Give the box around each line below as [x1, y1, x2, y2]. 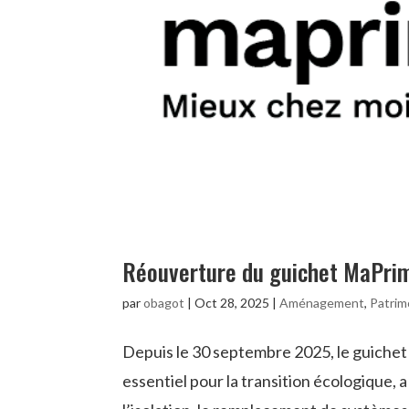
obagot [143, 294, 185, 310]
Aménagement [279, 294, 365, 310]
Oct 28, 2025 [194, 294, 270, 310]
